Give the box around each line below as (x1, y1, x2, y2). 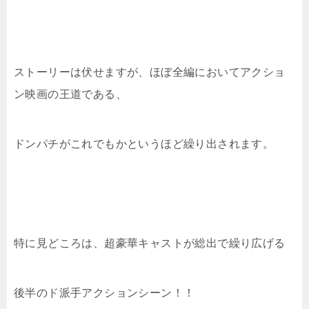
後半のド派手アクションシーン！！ (14, 286, 195, 299)
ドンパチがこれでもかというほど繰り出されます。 (14, 137, 275, 150)
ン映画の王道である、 (14, 87, 127, 101)
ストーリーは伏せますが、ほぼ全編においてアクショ (14, 65, 286, 79)
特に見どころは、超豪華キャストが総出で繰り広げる (14, 236, 286, 250)
